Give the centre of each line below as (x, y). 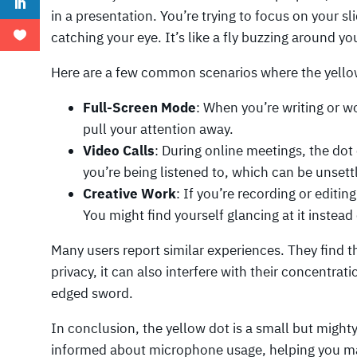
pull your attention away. (158, 129)
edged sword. (92, 294)
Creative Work (129, 194)
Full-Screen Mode (139, 108)
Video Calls (119, 151)
